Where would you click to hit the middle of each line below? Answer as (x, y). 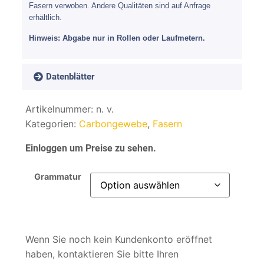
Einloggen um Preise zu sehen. (90, 148)
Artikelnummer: (60, 109)
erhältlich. (45, 18)
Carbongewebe (113, 123)
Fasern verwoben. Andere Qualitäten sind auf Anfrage (119, 6)
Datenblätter (70, 76)
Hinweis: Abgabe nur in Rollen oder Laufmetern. (117, 38)
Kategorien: (52, 123)
